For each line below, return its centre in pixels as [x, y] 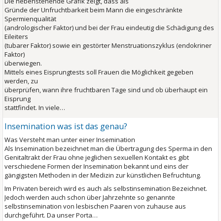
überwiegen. [23, 63]
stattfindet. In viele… [35, 108]
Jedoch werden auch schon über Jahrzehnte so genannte [90, 197]
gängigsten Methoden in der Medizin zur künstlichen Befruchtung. [103, 175]
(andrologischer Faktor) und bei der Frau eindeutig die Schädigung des [109, 28]
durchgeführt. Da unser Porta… [51, 215]
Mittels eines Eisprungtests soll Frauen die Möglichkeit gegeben [99, 72]
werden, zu [21, 81]
